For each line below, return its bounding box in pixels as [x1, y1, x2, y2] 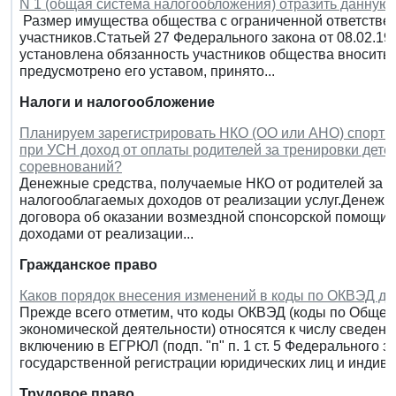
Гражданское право [19, 256, 157, 272]
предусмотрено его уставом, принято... [19, 63, 275, 79]
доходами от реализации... [19, 225, 194, 241]
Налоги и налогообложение [19, 94, 215, 110]
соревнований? [19, 158, 122, 174]
